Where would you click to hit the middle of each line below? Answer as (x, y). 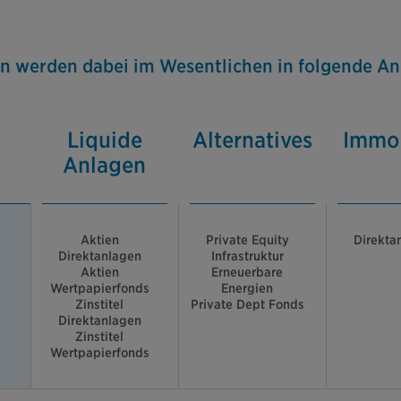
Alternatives (252, 141)
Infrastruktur (247, 256)
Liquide (104, 141)
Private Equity (247, 240)
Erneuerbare (247, 273)
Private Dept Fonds (247, 305)
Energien (247, 289)
